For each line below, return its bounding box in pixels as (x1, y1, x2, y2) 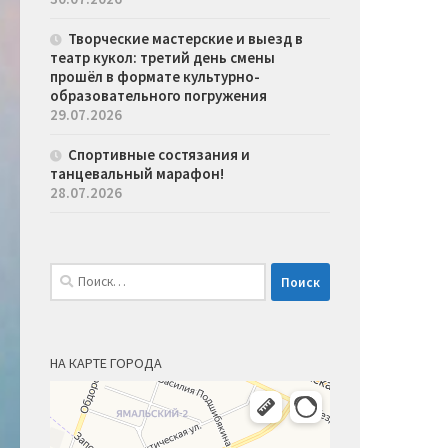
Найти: (49, 264, 97, 284)
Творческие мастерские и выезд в (68, 29, 303, 49)
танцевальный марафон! (50, 164, 224, 184)
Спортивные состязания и (68, 145, 250, 165)
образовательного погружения (50, 86, 267, 106)
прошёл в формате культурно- (50, 67, 260, 87)
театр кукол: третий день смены (50, 48, 275, 68)
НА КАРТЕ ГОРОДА (50, 354, 162, 373)
